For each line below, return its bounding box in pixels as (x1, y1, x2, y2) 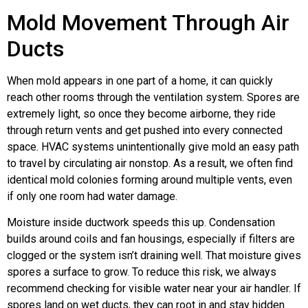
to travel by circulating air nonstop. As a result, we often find (7, 157, 293, 170)
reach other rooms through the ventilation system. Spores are (7, 91, 300, 104)
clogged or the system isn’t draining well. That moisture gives (7, 249, 301, 263)
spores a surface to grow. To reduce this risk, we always (7, 265, 276, 279)
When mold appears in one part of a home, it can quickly (7, 74, 273, 87)
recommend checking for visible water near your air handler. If (7, 282, 301, 296)
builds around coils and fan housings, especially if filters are (7, 232, 295, 246)
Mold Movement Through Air (7, 10, 289, 36)
